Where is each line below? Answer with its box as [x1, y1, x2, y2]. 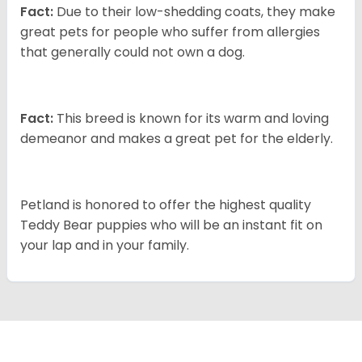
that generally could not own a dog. [20, 43, 245, 62]
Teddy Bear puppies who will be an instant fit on [20, 216, 322, 235]
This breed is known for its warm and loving [53, 109, 329, 128]
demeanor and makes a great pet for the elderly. [20, 129, 333, 149]
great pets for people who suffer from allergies [20, 23, 320, 42]
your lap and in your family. [20, 236, 189, 255]
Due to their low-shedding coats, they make [53, 2, 335, 22]
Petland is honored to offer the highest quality [20, 196, 311, 215]
